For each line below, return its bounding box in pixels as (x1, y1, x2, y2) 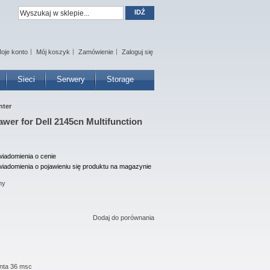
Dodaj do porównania (93, 214, 154, 221)
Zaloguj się (122, 48, 153, 55)
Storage (107, 75, 134, 84)
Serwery (57, 75, 85, 84)
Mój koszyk (36, 48, 70, 55)
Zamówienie (78, 48, 113, 55)
